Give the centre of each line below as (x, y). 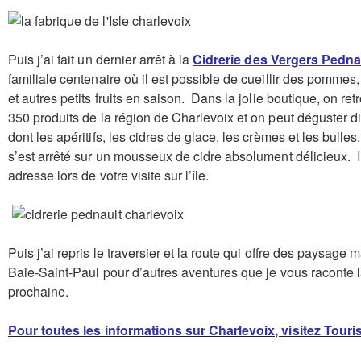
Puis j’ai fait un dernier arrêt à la (101, 59)
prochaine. (40, 291)
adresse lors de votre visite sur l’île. (109, 175)
